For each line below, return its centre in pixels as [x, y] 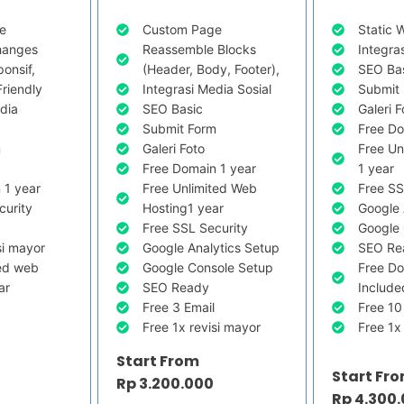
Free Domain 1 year [199, 169]
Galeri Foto [173, 149]
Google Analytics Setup [211, 248]
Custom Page [182, 30]
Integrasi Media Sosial [207, 89]
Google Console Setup [207, 268]
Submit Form [179, 129]
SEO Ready [175, 288]
